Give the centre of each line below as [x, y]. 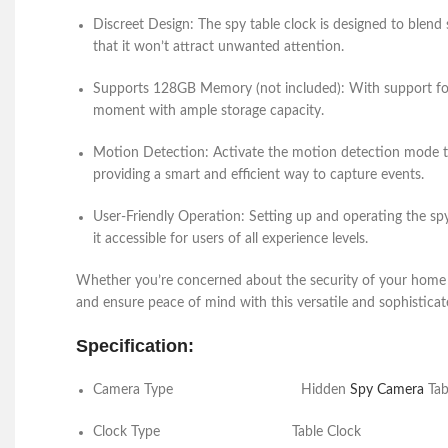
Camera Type [195, 390]
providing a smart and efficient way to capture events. [258, 175]
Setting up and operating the [339, 217]
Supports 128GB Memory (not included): [221, 89]
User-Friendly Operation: [171, 217]
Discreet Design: [145, 25]
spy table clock [270, 25]
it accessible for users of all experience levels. [230, 239]
